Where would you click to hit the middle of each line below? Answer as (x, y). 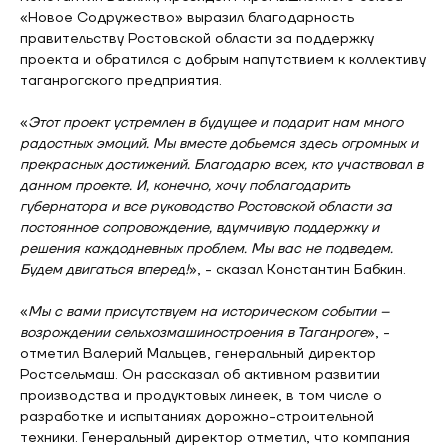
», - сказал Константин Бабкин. (297, 270)
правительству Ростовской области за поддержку (197, 39)
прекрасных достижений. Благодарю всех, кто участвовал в (221, 165)
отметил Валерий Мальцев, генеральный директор (198, 354)
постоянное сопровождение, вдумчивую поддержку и (199, 228)
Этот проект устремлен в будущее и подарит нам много (215, 123)
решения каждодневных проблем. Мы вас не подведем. (206, 249)
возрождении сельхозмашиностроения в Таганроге (193, 333)
